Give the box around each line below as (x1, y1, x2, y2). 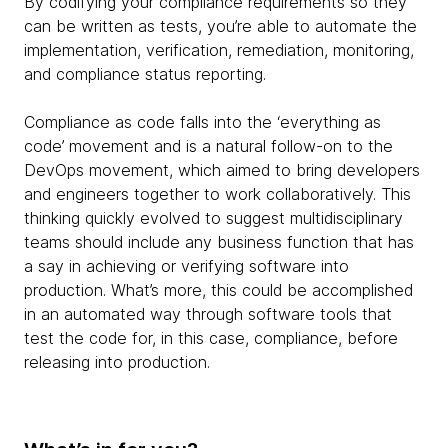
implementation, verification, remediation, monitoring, (24, 40, 414, 61)
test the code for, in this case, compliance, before (24, 328, 398, 349)
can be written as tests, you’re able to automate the (24, 16, 417, 37)
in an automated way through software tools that (24, 304, 392, 325)
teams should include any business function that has (24, 232, 414, 253)
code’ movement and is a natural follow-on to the (24, 136, 393, 157)
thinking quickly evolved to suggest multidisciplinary (24, 208, 403, 229)
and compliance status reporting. (24, 64, 266, 85)
